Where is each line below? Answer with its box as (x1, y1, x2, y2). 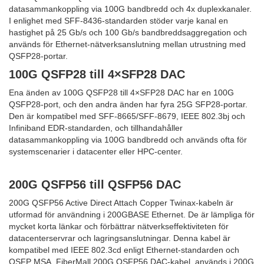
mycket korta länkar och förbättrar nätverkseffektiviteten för (9, 221, 229, 231)
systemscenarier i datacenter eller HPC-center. (9, 146, 183, 156)
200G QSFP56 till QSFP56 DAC (9, 177, 181, 191)
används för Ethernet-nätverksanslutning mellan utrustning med (9, 39, 246, 49)
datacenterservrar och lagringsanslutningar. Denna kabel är (9, 233, 230, 243)
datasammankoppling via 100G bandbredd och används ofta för (9, 134, 247, 144)
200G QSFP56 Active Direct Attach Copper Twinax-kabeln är (9, 197, 233, 207)
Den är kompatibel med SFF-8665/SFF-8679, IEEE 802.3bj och (9, 111, 245, 121)
